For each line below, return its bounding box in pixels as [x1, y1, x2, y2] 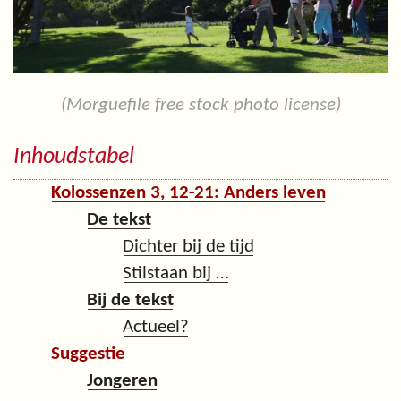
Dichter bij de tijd [123, 237, 254, 257]
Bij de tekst [87, 291, 174, 311]
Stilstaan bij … [123, 264, 229, 284]
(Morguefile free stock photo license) [60, 95, 341, 115]
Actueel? [123, 318, 189, 337]
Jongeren [87, 371, 158, 391]
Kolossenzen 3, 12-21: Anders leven [51, 183, 326, 203]
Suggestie [51, 345, 125, 364]
